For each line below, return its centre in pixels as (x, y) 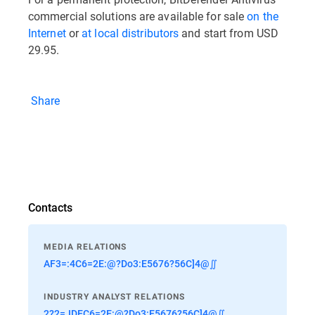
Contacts (50, 207)
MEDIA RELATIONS (85, 247)
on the (263, 16)
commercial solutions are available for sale (138, 16)
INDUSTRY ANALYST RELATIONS (114, 297)
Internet (49, 33)
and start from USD (230, 33)
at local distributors (132, 33)
